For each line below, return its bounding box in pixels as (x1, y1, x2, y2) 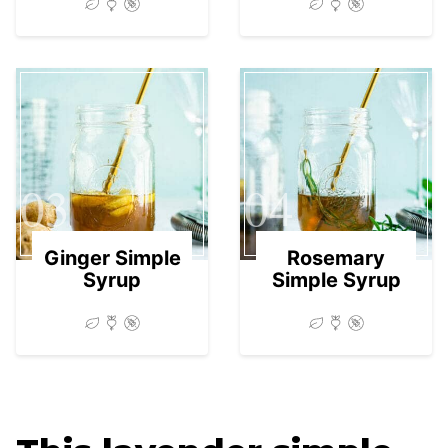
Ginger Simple (43, 246, 181, 271)
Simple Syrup (271, 268, 401, 293)
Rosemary (287, 246, 385, 271)
